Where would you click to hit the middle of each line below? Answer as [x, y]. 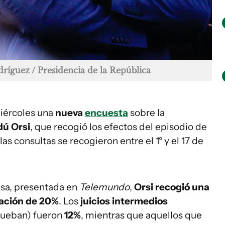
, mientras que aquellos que [141, 215]
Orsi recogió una [172, 187]
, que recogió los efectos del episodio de [119, 127]
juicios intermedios [124, 201]
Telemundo [104, 187]
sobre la [146, 113]
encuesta [106, 113]
